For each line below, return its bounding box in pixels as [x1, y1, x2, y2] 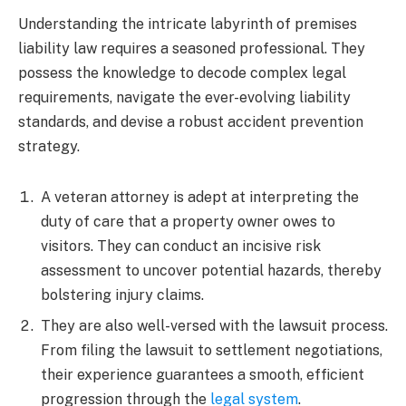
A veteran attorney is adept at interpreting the [41, 188, 359, 207]
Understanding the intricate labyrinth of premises [18, 15, 357, 34]
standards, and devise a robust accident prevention [18, 113, 363, 131]
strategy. [18, 138, 80, 156]
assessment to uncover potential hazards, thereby [41, 262, 382, 280]
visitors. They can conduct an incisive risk [41, 237, 321, 256]
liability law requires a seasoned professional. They [18, 40, 365, 58]
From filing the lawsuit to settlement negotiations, [41, 342, 382, 360]
